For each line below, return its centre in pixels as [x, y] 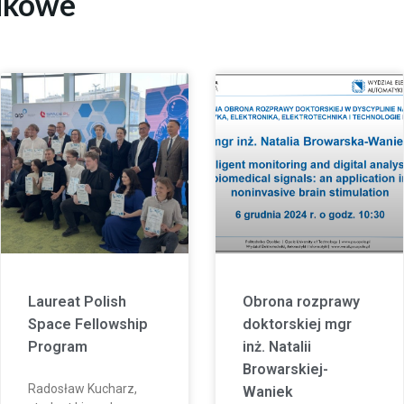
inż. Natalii [277, 346]
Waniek [268, 391]
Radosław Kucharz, [83, 388]
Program [58, 346]
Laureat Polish [78, 301]
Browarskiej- [285, 369]
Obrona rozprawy [301, 301]
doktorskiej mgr [297, 324]
